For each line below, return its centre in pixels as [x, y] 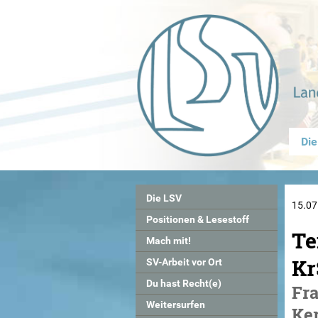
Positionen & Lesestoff [197, 219]
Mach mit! [168, 241]
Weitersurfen [175, 305]
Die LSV [164, 198]
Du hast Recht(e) [183, 283]
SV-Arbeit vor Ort [184, 262]
